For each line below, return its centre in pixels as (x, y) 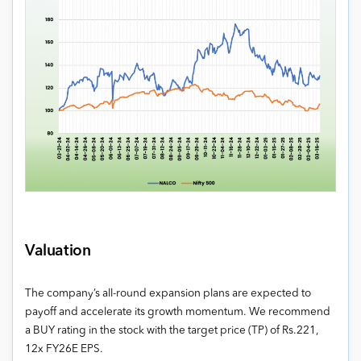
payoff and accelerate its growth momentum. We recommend (178, 313)
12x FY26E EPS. (64, 350)
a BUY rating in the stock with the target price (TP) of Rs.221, (172, 331)
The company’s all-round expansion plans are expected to (168, 294)
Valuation (58, 252)
